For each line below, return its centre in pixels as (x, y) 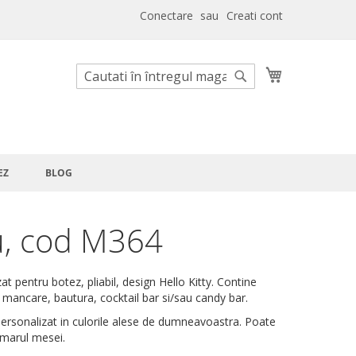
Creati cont (255, 15)
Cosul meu (310, 70)
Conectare (166, 15)
